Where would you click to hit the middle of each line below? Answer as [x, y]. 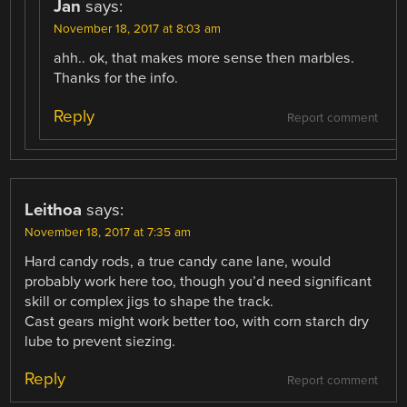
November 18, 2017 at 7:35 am [108, 232]
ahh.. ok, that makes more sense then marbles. [204, 59]
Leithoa [54, 209]
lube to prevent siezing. [100, 341]
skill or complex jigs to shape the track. [149, 301]
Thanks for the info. [116, 79]
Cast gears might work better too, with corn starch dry [197, 321]
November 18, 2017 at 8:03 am [138, 30]
